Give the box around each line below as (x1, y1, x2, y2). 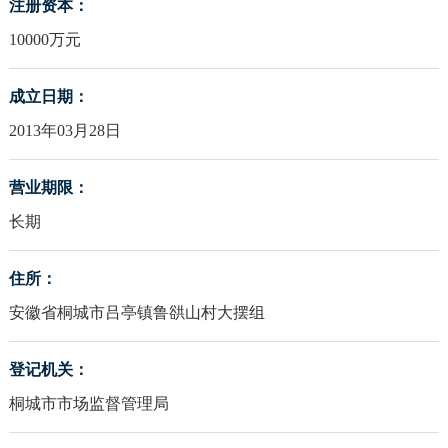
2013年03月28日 (8, 122, 121, 140)
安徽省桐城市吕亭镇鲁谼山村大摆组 (8, 304, 265, 322)
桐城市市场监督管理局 (8, 395, 169, 413)
